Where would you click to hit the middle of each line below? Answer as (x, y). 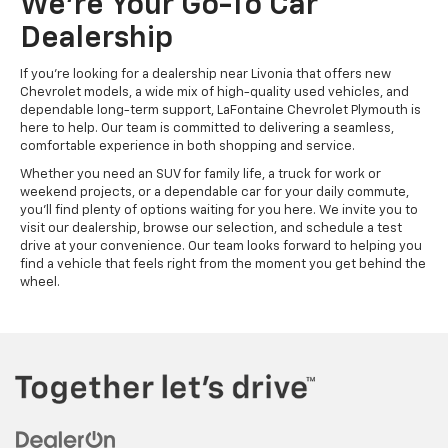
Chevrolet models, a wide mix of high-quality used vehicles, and (214, 92)
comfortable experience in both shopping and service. (189, 146)
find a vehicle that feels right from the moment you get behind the (223, 264)
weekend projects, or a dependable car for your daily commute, (214, 192)
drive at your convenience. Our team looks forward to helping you (221, 246)
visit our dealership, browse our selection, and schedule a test (211, 228)
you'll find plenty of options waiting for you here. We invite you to (219, 210)
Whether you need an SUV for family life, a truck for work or (200, 174)
